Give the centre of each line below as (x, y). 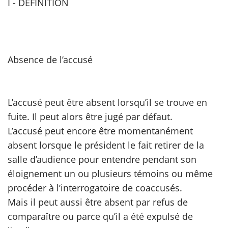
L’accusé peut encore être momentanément (100, 131)
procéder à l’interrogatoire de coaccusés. (95, 188)
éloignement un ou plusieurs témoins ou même (110, 174)
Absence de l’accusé (50, 60)
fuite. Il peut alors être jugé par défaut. (90, 117)
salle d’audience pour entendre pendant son (102, 159)
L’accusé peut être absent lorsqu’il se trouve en (107, 102)
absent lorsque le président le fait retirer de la (106, 145)
